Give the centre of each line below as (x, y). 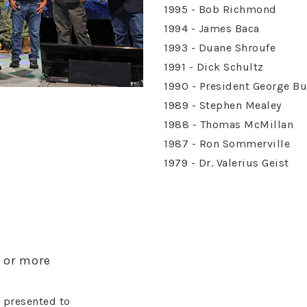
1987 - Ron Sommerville (227, 144)
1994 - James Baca (212, 28)
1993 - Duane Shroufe (220, 48)
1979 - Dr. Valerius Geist (226, 163)
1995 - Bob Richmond (220, 9)
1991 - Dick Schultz (214, 67)
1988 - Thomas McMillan (229, 124)
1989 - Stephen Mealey (223, 105)
